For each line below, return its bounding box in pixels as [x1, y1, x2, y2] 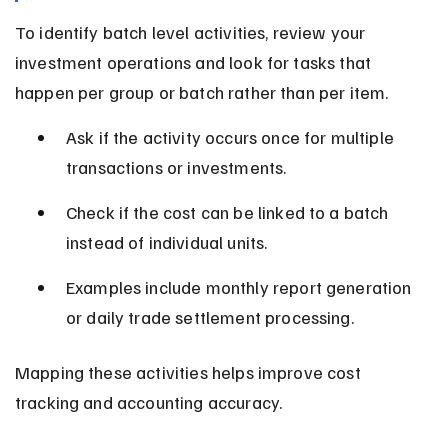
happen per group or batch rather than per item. [14, 80, 389, 103]
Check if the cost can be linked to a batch [65, 200, 393, 223]
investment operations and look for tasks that [14, 50, 376, 73]
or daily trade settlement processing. [65, 305, 354, 328]
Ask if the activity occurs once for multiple [65, 125, 399, 148]
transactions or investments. [65, 155, 287, 178]
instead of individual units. [65, 230, 268, 253]
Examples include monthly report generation [65, 275, 416, 298]
